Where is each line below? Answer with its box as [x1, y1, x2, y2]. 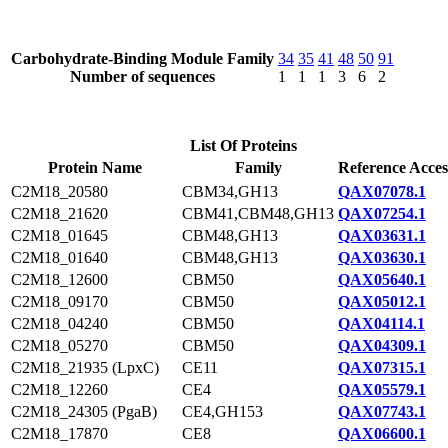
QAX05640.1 [338, 271, 426, 288]
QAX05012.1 [338, 293, 426, 310]
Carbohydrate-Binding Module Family [11, 50, 274, 67]
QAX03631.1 [338, 227, 426, 244]
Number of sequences [70, 68, 215, 85]
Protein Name [47, 159, 142, 176]
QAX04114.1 [338, 315, 425, 332]
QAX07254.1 [338, 205, 426, 222]
